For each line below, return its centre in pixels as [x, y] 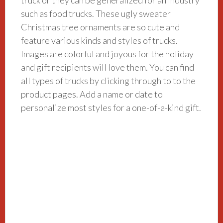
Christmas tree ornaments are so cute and [101, 27]
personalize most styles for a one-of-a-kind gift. [111, 107]
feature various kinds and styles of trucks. [100, 40]
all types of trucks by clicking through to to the [109, 80]
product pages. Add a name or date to [92, 94]
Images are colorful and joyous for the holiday [108, 54]
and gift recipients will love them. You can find [108, 67]
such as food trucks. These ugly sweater [96, 13]
